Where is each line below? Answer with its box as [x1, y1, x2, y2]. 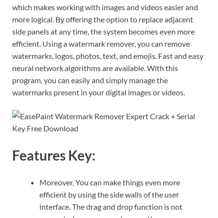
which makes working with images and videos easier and [12, 2, 198, 12]
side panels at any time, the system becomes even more [12, 26, 195, 36]
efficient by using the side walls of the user [39, 189, 179, 199]
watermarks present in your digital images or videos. [12, 87, 185, 97]
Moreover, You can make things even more [39, 177, 180, 187]
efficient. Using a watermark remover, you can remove [12, 38, 190, 48]
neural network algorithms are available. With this [12, 63, 178, 73]
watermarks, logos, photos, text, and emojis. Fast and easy [12, 51, 203, 60]
